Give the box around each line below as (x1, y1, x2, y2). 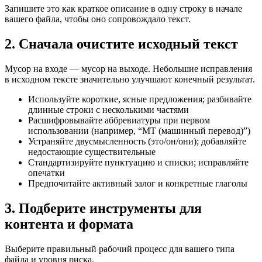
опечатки (28, 167, 65, 178)
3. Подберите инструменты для (5, 200, 202, 216)
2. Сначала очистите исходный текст (5, 36, 238, 51)
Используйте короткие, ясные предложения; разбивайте (28, 94, 251, 104)
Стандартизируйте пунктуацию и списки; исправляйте (28, 157, 249, 167)
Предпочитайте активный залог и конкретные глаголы (28, 178, 247, 188)
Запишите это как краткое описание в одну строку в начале (5, 4, 242, 14)
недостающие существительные (28, 146, 156, 157)
